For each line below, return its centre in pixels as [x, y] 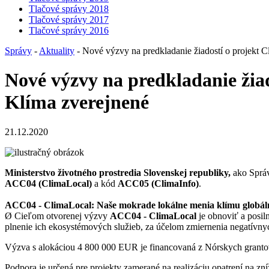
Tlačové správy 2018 [69, 9]
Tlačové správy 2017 [69, 20]
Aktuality [57, 51]
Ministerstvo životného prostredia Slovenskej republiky [116, 172]
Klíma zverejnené [77, 102]
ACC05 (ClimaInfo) [158, 183]
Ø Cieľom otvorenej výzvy [57, 216]
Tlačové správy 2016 [69, 30]
